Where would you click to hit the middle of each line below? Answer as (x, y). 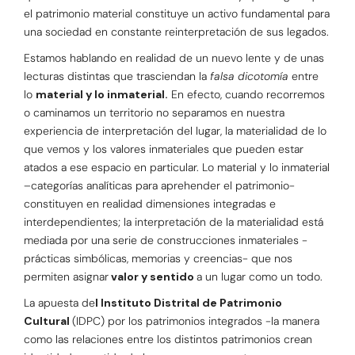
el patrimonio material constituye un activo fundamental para (177, 14)
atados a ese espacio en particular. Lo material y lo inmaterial (177, 168)
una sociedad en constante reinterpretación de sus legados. (176, 32)
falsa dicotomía (249, 76)
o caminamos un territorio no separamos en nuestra (154, 113)
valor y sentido (153, 277)
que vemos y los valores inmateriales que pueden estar (164, 149)
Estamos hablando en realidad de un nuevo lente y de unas (174, 58)
